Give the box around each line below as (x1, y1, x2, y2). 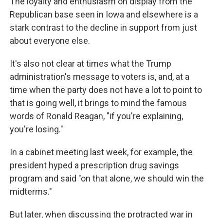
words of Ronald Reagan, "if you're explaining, (10, 111, 183, 121)
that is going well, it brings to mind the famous (10, 98, 187, 108)
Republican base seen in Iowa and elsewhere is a (10, 9, 198, 19)
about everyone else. (10, 36, 90, 46)
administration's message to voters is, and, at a (10, 72, 189, 82)
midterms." (10, 186, 52, 197)
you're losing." (10, 124, 63, 134)
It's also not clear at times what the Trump (10, 58, 171, 69)
